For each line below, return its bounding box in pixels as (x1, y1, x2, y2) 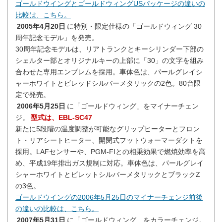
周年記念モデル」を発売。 (15, 34, 99, 42)
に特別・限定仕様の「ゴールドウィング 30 (66, 22, 202, 30)
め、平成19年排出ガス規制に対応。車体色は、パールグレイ (15, 159, 204, 167)
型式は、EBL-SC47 (30, 113, 92, 121)
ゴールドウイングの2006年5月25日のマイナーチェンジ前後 (15, 193, 203, 201)
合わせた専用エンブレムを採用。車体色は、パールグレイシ (15, 68, 203, 76)
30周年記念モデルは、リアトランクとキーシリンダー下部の (15, 45, 204, 53)
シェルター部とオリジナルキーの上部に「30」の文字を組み (15, 56, 204, 64)
